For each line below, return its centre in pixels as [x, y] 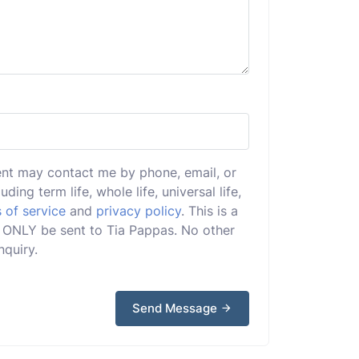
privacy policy [139, 211]
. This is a [210, 211]
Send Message [176, 308]
